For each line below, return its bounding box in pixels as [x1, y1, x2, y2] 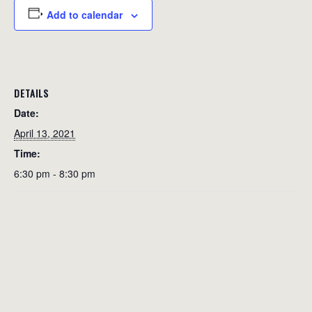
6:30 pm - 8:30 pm [14, 166, 95, 180]
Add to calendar [46, 7, 123, 22]
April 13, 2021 [14, 125, 75, 140]
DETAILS [14, 85, 49, 100]
